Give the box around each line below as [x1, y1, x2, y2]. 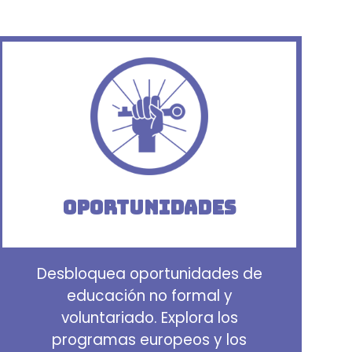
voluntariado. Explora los [60, 307, 238, 329]
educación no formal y [66, 285, 233, 307]
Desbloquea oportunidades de [36, 263, 262, 285]
